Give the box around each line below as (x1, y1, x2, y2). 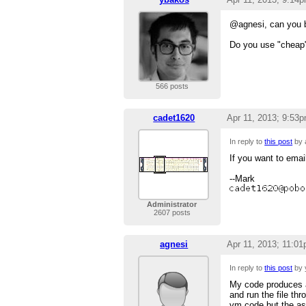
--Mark (229, 173, 255, 184)
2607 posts (153, 208, 191, 217)
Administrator (147, 200, 197, 209)
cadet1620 (153, 113, 195, 124)
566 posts (155, 82, 189, 91)
